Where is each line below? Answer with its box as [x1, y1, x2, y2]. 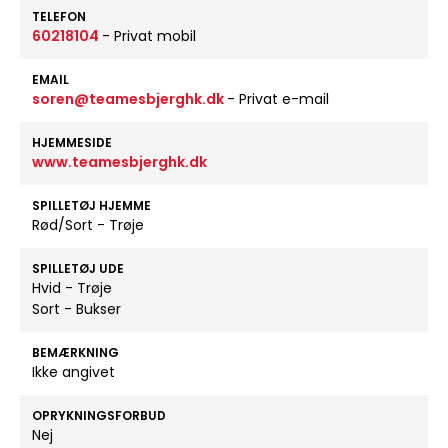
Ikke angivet [32, 362, 115, 382]
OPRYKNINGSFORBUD [32, 407, 166, 424]
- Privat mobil [102, 26, 196, 46]
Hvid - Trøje [32, 278, 112, 298]
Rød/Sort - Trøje [32, 215, 144, 235]
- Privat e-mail [227, 89, 329, 109]
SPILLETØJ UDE [32, 260, 124, 277]
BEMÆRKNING [32, 344, 119, 361]
